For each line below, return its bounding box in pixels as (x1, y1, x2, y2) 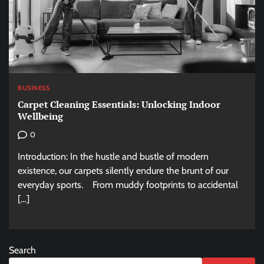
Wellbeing (18, 110, 63, 123)
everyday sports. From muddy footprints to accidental (18, 179, 238, 191)
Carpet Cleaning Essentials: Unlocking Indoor (18, 98, 220, 111)
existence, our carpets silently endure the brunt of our (18, 165, 229, 177)
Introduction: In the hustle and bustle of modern (18, 151, 209, 163)
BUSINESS (18, 83, 49, 92)
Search (9, 245, 36, 256)
